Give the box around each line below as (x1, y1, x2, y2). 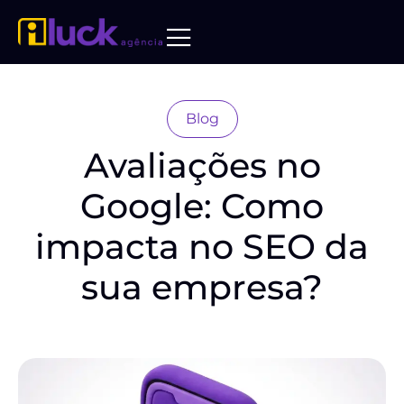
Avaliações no (83, 144, 321, 187)
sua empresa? (81, 266, 323, 308)
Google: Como (80, 185, 324, 227)
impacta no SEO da (35, 225, 369, 268)
